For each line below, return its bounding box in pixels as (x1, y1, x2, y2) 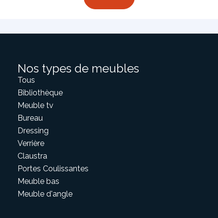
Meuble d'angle (17, 189, 73, 199)
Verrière (17, 139, 44, 148)
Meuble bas (17, 177, 59, 186)
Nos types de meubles (17, 61, 139, 75)
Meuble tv (17, 101, 54, 110)
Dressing (17, 126, 49, 135)
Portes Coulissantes (17, 164, 89, 173)
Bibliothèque (17, 88, 63, 97)
